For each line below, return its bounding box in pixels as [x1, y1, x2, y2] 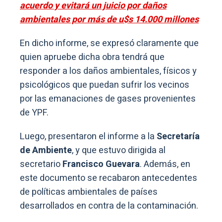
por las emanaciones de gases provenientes [20, 92, 196, 106]
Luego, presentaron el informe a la [20, 130, 157, 144]
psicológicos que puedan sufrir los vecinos [20, 78, 189, 92]
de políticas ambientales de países [20, 185, 158, 199]
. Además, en [140, 158, 190, 171]
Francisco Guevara [62, 158, 140, 171]
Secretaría [157, 130, 200, 144]
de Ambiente [20, 144, 72, 158]
